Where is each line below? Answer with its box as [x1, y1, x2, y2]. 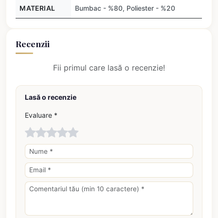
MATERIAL [19, 4, 55, 13]
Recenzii [16, 37, 50, 49]
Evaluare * [24, 110, 57, 119]
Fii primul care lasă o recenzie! [53, 62, 165, 73]
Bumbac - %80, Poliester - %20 [75, 4, 176, 13]
